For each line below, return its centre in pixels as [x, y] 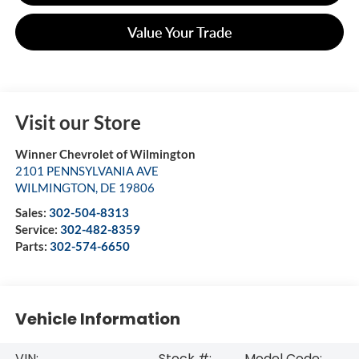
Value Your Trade [179, 32]
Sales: [32, 212]
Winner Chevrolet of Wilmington [105, 153]
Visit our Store [78, 122]
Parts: [32, 246]
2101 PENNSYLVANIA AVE [87, 170]
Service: [37, 229]
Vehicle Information [97, 319]
